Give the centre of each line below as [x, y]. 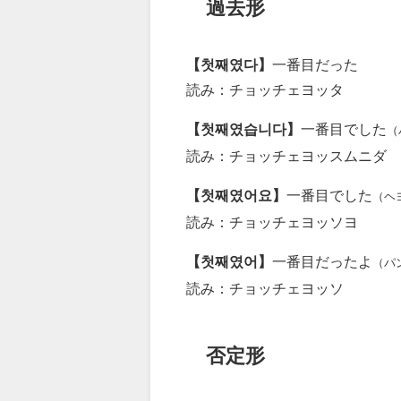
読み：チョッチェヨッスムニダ [286, 156]
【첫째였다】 [229, 65]
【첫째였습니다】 [243, 129]
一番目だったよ [322, 262]
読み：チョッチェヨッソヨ [272, 222]
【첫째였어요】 [236, 196]
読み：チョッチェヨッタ [265, 90]
